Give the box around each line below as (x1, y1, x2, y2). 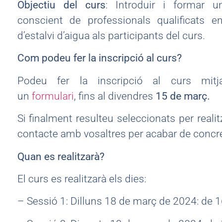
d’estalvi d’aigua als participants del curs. (17, 29, 205, 42)
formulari (31, 90, 74, 102)
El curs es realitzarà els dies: (17, 172, 146, 185)
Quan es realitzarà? (17, 150, 105, 163)
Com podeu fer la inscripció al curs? (17, 52, 182, 64)
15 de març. (155, 90, 210, 102)
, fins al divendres (73, 90, 156, 102)
